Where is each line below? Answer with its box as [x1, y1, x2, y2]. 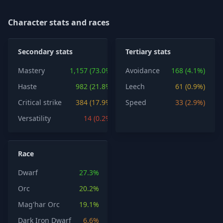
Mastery [18, 66, 45, 75]
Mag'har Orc [18, 200, 60, 209]
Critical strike [18, 98, 62, 107]
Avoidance [125, 66, 160, 75]
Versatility [18, 113, 51, 123]
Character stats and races [8, 17, 110, 28]
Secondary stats [18, 47, 73, 56]
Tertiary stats [125, 47, 171, 56]
